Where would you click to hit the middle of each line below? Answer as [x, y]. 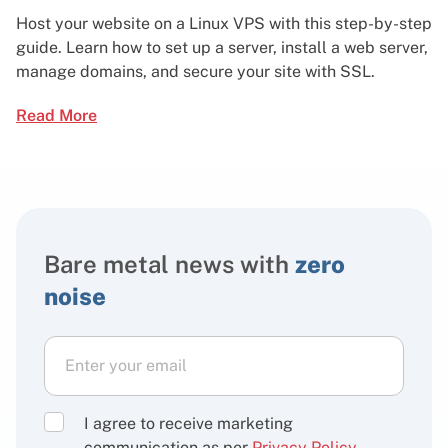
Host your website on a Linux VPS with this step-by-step [224, 23]
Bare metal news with [169, 263]
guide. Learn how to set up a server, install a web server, [222, 47]
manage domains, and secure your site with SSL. [195, 71]
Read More [56, 115]
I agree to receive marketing [188, 423]
